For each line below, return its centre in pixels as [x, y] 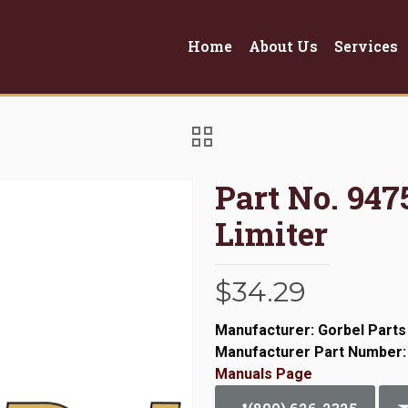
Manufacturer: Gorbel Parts [311, 330]
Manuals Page [264, 373]
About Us [283, 46]
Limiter [271, 233]
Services [366, 46]
